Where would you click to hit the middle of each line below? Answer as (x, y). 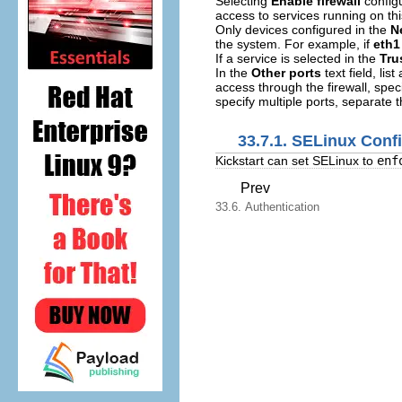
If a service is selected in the (297, 58)
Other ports (286, 72)
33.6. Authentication (267, 207)
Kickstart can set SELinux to (296, 161)
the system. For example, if (294, 44)
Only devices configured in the (303, 29)
